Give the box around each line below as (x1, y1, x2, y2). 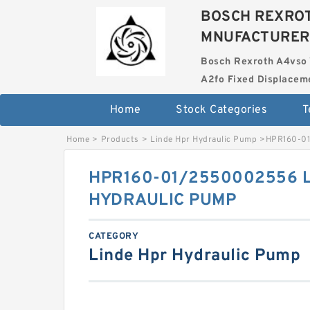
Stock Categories (176, 103, 268, 117)
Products (100, 134, 139, 145)
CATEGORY (89, 231, 138, 242)
